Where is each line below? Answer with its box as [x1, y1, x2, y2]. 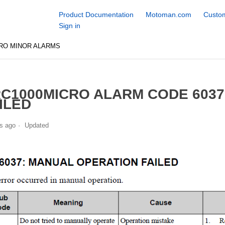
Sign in [58, 22, 80, 30]
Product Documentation [58, 11, 134, 19]
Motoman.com [145, 11, 191, 19]
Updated [24, 121, 49, 129]
